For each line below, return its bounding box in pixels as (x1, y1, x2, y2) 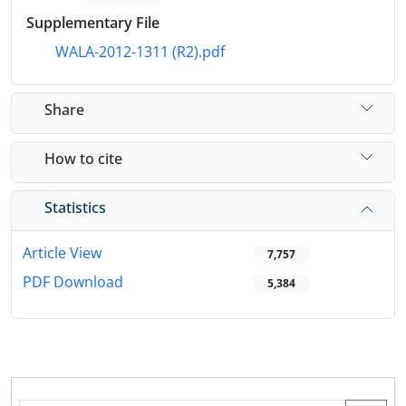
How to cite (44, 148, 122, 169)
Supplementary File (26, 13, 159, 34)
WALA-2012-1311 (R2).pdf (52, 42, 225, 63)
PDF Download (23, 272, 123, 293)
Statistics (44, 197, 106, 217)
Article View (23, 243, 101, 264)
